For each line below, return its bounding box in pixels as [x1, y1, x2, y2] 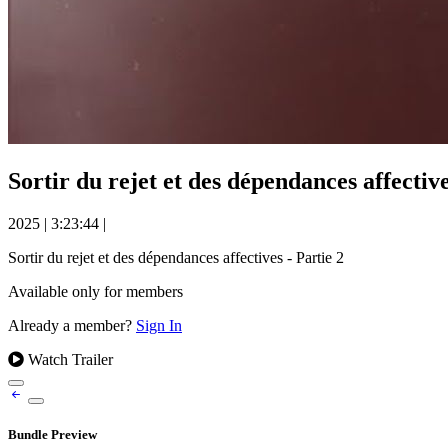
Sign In [136, 316, 182, 334]
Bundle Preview [8, 427, 97, 443]
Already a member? [8, 316, 136, 334]
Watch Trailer [24, 350, 113, 368]
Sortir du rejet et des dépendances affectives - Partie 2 [8, 248, 344, 266]
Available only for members [8, 282, 183, 300]
